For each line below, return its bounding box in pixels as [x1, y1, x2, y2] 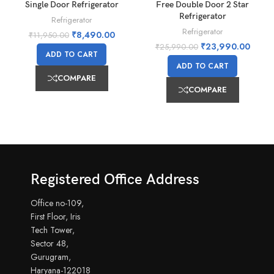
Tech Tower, [31, 224, 75, 237]
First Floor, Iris [31, 210, 80, 223]
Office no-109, [31, 197, 84, 210]
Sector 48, [31, 237, 68, 250]
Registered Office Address [31, 171, 199, 189]
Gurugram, [31, 251, 71, 264]
